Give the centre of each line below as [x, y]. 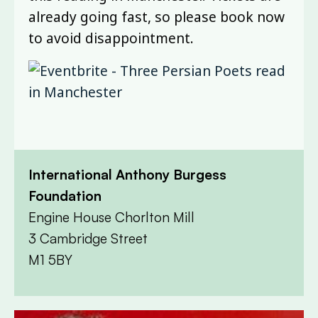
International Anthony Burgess [127, 174]
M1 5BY [50, 259]
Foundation [65, 196]
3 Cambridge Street [88, 238]
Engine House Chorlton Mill [111, 217]
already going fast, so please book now [157, 16]
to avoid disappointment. [111, 38]
